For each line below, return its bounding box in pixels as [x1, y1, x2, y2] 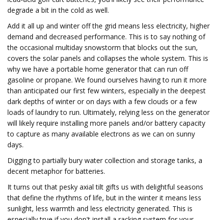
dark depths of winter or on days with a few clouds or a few [7, 97, 197, 106]
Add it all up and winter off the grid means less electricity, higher [7, 21, 210, 30]
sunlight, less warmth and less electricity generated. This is [7, 204, 192, 213]
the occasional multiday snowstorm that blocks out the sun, [7, 43, 198, 52]
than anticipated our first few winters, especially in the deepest [7, 86, 206, 95]
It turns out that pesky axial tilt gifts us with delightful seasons [7, 182, 203, 192]
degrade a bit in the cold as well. [7, 5, 109, 15]
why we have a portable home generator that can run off [7, 64, 188, 74]
